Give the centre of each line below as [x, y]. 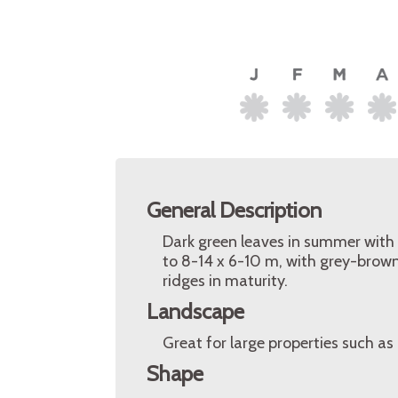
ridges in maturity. [225, 281]
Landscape [195, 311]
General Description [234, 210]
